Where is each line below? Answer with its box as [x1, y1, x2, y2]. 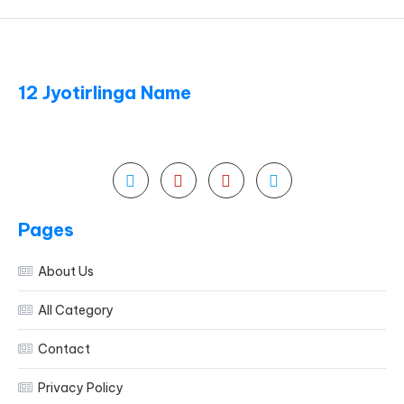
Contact [38, 341, 91, 358]
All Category [38, 302, 115, 319]
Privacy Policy [38, 380, 124, 397]
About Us [38, 263, 95, 280]
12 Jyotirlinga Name [18, 81, 192, 105]
